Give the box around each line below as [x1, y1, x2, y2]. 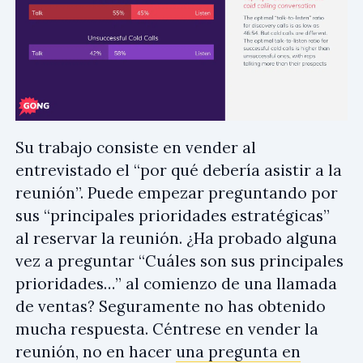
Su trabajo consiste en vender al [15, 137, 256, 157]
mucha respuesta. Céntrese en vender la [15, 318, 318, 339]
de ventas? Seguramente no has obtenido [15, 296, 326, 316]
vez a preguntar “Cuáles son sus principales [15, 250, 344, 271]
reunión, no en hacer [15, 341, 176, 361]
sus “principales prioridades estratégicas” [15, 205, 330, 225]
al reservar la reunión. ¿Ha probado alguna [15, 228, 337, 248]
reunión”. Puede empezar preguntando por [15, 182, 338, 203]
